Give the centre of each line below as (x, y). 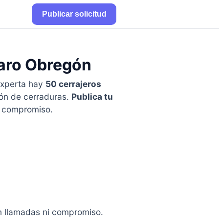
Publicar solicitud (74, 14)
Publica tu (92, 96)
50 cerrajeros (73, 84)
